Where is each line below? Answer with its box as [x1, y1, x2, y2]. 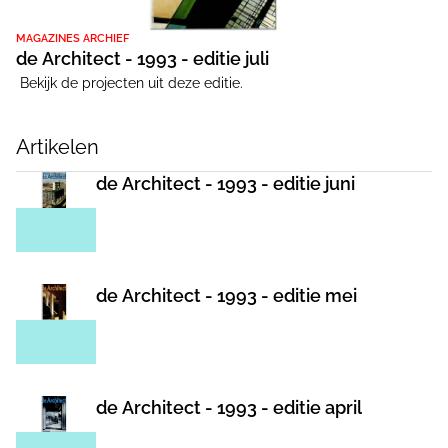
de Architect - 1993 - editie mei [96, 284, 357, 306]
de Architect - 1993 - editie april [96, 396, 362, 418]
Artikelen [16, 134, 99, 159]
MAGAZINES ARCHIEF [16, 31, 129, 45]
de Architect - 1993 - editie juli [16, 47, 269, 69]
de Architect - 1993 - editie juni [96, 172, 355, 194]
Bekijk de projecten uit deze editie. [16, 74, 243, 91]
